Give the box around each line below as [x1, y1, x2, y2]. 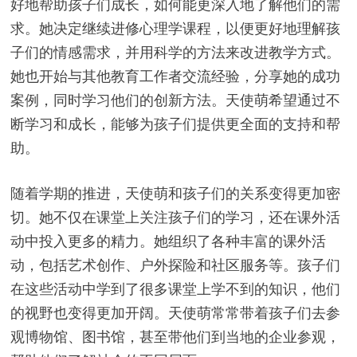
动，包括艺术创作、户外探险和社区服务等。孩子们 [10, 255, 340, 274]
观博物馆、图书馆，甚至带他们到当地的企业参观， [10, 327, 340, 346]
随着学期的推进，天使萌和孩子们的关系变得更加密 [10, 183, 340, 202]
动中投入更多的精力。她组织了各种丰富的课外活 [10, 231, 326, 250]
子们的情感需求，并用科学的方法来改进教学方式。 [10, 42, 340, 61]
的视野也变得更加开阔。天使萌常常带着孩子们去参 [10, 303, 340, 322]
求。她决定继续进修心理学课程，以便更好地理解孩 [10, 18, 340, 37]
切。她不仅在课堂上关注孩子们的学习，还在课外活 [10, 207, 340, 226]
